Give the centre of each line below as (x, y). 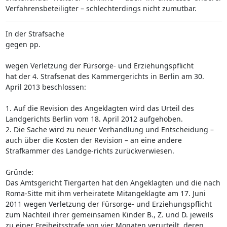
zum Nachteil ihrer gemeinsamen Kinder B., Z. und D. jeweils (109, 214)
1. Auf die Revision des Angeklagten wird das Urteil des (100, 108)
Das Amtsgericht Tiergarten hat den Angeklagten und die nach (113, 182)
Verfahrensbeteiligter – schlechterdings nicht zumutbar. (101, 8)
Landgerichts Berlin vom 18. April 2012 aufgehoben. (94, 119)
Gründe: (19, 172)
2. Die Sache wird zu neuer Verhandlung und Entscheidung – (109, 129)
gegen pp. (23, 44)
